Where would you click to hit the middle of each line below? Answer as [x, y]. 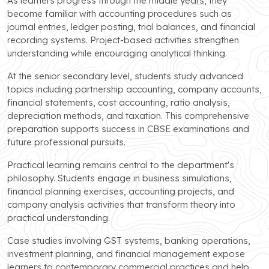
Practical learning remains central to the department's [121, 165]
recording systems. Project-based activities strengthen [123, 40]
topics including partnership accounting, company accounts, [134, 89]
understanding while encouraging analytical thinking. [117, 53]
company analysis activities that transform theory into [121, 204]
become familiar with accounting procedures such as [119, 14]
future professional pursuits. [66, 142]
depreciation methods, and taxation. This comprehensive [128, 116]
